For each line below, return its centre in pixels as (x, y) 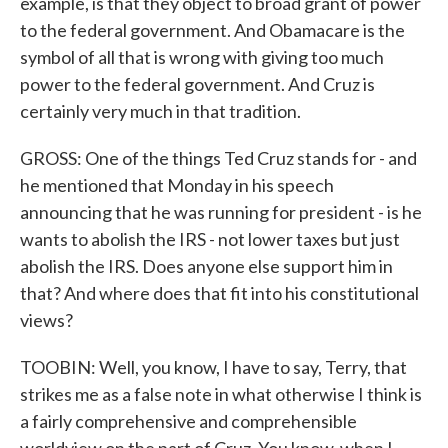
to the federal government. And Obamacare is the (212, 30)
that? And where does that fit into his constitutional (219, 293)
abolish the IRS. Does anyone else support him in (206, 266)
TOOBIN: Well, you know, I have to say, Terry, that (213, 367)
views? (46, 320)
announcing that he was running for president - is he (221, 212)
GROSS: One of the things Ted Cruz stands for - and (218, 158)
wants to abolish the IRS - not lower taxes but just (210, 239)
